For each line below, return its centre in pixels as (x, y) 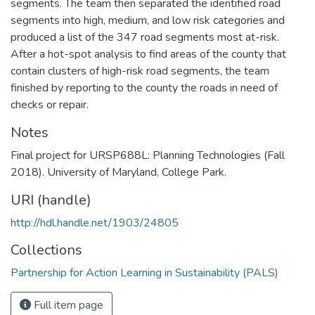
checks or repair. (50, 104)
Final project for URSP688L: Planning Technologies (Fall (148, 155)
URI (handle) (51, 200)
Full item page (67, 305)
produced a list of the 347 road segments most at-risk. (145, 37)
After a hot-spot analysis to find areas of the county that (148, 54)
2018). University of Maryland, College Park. (118, 172)
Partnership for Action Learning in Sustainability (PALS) (144, 272)
